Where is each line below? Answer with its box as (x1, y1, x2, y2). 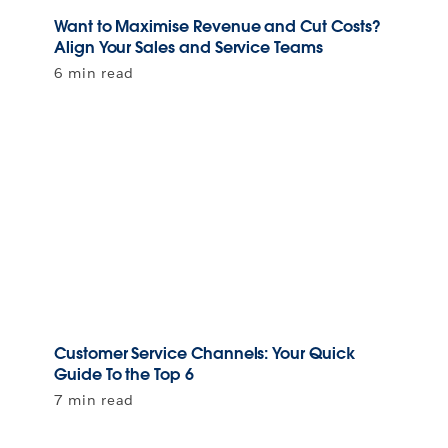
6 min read (54, 64, 134, 83)
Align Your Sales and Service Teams (54, 37, 323, 59)
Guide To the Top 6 (54, 364, 194, 386)
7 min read (54, 391, 134, 410)
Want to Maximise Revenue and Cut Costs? (54, 16, 381, 38)
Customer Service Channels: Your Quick (54, 343, 355, 365)
